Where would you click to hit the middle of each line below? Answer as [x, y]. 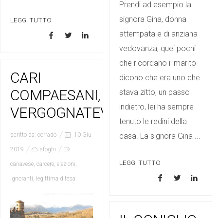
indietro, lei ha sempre [156, 107]
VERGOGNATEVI [62, 113]
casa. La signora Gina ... [160, 136]
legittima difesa [56, 179]
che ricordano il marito [158, 63]
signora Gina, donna [153, 19]
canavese [22, 164]
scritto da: [24, 135]
